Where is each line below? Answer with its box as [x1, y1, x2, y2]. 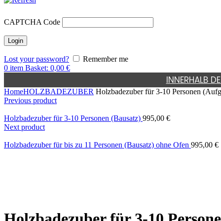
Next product [4, 122, 45, 131]
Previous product [4, 96, 57, 105]
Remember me [81, 54, 128, 63]
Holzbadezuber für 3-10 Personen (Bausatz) [4, 113, 143, 122]
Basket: [25, 63, 50, 72]
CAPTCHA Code [4, 17, 60, 26]
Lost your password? [4, 54, 69, 63]
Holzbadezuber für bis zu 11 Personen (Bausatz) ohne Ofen [4, 140, 191, 149]
